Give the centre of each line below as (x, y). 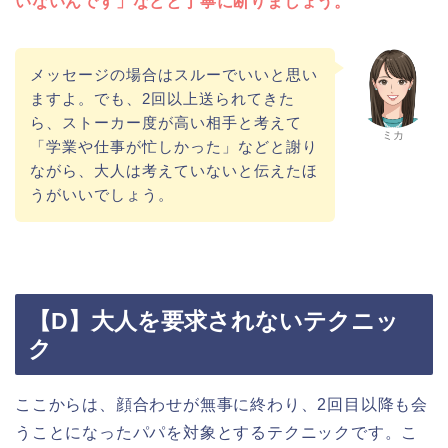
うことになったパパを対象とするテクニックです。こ (217, 433)
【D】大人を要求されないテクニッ (213, 321)
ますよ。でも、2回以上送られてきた (162, 98)
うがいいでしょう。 (101, 194)
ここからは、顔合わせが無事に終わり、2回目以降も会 (221, 405)
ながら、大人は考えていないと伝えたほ (173, 170)
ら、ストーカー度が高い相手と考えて (165, 122)
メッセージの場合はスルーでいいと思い (173, 74)
